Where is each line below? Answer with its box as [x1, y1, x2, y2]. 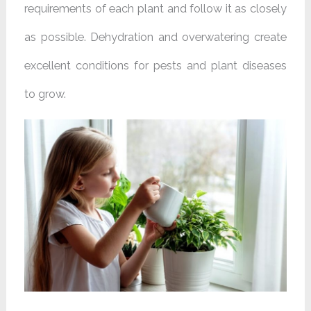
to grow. [24, 87, 67, 101]
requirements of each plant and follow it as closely [24, 1, 287, 15]
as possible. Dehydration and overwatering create [24, 30, 287, 44]
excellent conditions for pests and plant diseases [24, 58, 287, 72]
